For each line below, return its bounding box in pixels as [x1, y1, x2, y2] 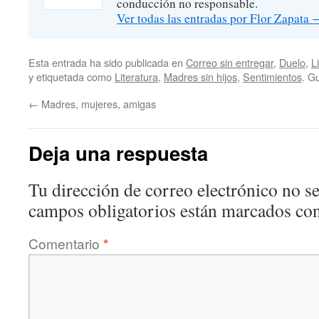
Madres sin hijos [164, 69, 237, 84]
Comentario [28, 234, 103, 253]
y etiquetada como [28, 69, 115, 84]
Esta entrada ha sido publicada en [28, 55, 186, 70]
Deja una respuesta [28, 139, 208, 167]
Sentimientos [243, 69, 302, 84]
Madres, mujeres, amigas [38, 96, 156, 111]
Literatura [115, 69, 158, 84]
